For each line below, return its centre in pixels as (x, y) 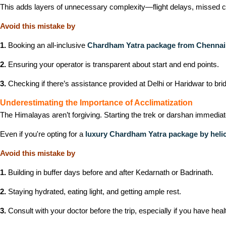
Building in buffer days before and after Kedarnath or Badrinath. (110, 172)
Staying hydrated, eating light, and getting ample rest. (94, 191)
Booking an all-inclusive (47, 45)
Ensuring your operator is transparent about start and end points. (112, 64)
